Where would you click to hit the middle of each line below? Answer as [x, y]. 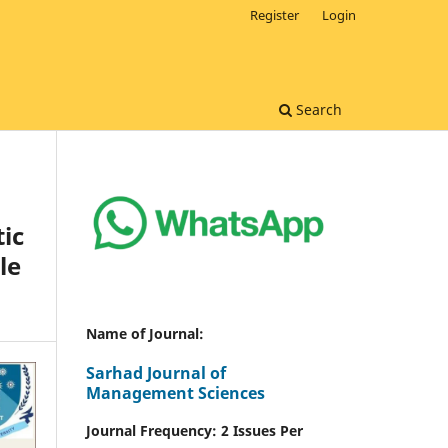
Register [275, 14]
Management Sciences [175, 392]
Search [317, 109]
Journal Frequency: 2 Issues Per [194, 431]
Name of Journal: [145, 334]
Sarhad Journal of [156, 372]
